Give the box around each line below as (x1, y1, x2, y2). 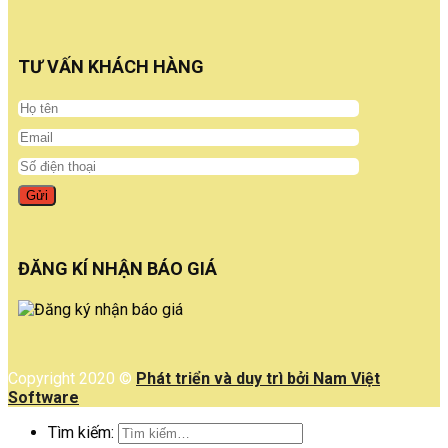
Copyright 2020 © (8, 368, 136, 388)
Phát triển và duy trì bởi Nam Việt (136, 368, 380, 388)
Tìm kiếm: (48, 422, 114, 442)
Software (8, 387, 79, 407)
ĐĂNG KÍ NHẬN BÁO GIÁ (18, 257, 217, 279)
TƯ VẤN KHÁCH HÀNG (18, 55, 204, 77)
